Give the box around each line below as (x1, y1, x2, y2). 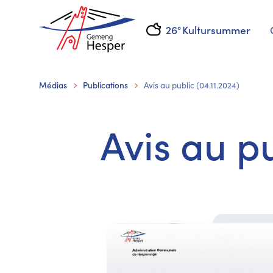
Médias (39, 79, 67, 91)
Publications (83, 79, 128, 91)
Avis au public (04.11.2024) (144, 79, 239, 91)
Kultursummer (182, 21, 250, 37)
